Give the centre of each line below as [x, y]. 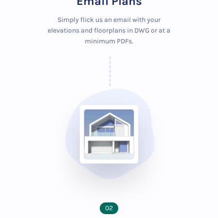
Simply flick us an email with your [109, 20]
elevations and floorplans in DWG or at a [109, 30]
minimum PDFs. [109, 41]
